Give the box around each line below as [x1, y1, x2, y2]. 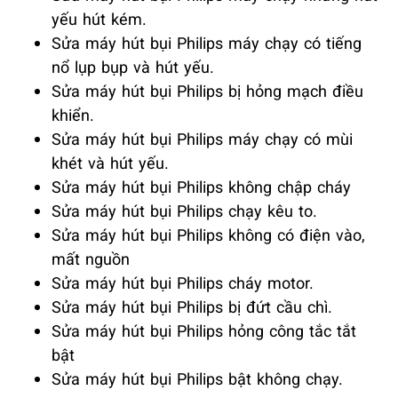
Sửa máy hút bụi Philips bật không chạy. [52, 368, 343, 390]
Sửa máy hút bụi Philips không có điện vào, [52, 224, 365, 246]
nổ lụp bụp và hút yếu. [52, 56, 214, 78]
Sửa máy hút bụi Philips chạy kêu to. [52, 200, 317, 222]
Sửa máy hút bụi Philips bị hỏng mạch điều [52, 80, 363, 102]
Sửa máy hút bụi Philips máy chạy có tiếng [52, 32, 362, 54]
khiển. [52, 104, 94, 126]
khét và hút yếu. [52, 152, 169, 174]
